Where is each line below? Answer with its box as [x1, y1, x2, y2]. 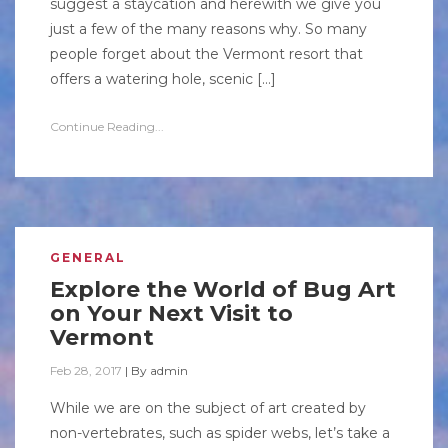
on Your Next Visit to [50, 300, 293, 327]
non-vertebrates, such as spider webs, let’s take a [50, 424, 390, 442]
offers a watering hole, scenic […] [50, 70, 276, 88]
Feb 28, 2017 [50, 363, 122, 378]
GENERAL [50, 250, 126, 265]
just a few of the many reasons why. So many [50, 20, 367, 38]
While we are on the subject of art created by [50, 399, 366, 417]
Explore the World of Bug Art [50, 276, 396, 303]
